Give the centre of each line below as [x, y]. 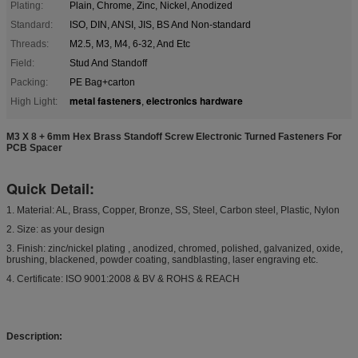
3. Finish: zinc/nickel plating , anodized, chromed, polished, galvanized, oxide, [175, 248]
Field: [22, 63]
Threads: [30, 44]
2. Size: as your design [56, 229]
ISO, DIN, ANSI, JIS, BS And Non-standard [160, 24]
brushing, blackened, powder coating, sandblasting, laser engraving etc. [162, 259]
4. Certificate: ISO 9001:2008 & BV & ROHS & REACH [123, 278]
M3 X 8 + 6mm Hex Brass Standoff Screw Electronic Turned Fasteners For [174, 136]
